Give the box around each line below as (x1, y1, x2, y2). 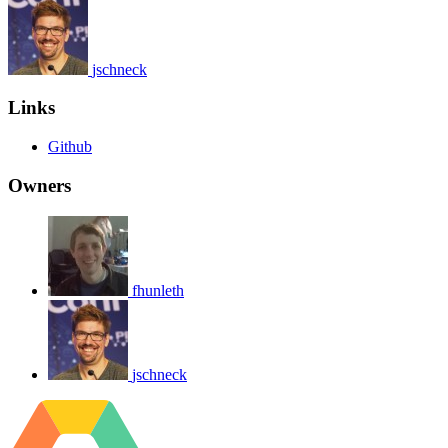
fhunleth (132, 281, 184, 299)
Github (48, 138, 92, 156)
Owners (8, 174, 71, 196)
